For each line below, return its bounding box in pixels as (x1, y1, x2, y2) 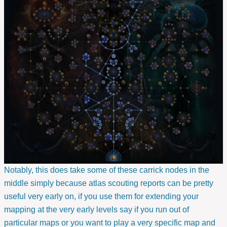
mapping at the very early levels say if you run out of (4, 205, 189, 214)
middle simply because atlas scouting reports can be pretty (4, 179, 213, 188)
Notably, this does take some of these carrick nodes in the (4, 166, 209, 175)
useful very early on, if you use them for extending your (4, 192, 199, 201)
